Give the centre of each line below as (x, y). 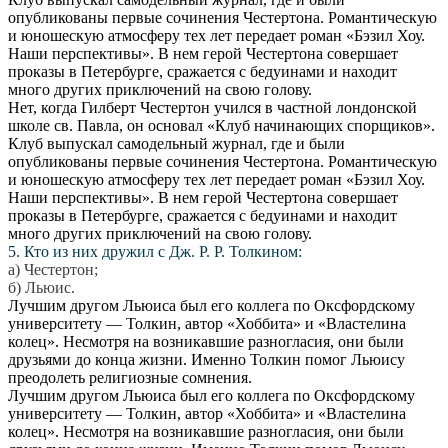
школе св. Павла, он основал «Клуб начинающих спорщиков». (221, 125)
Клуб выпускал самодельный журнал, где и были (176, 143)
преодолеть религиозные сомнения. (130, 377)
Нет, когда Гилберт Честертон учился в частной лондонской (212, 107)
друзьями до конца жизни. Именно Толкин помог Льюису (206, 359)
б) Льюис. (41, 287)
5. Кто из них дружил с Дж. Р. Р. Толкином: (155, 251)
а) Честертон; (53, 269)
